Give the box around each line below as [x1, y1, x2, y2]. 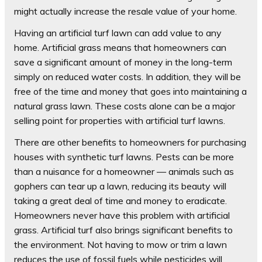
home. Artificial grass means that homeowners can [14, 41, 226, 53]
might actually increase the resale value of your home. [14, 5, 237, 17]
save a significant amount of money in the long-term [14, 56, 232, 68]
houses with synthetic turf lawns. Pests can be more [14, 150, 234, 163]
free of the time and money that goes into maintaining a [14, 85, 247, 97]
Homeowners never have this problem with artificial [14, 209, 230, 221]
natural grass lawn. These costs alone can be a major [14, 99, 235, 112]
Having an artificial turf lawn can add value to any [14, 26, 222, 39]
